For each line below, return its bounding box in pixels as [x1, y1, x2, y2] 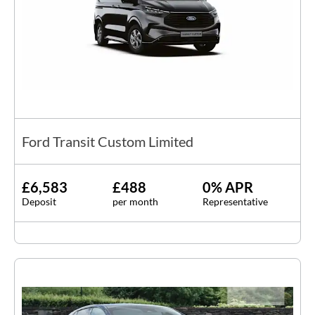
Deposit [22, 195, 56, 208]
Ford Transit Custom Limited [22, 133, 193, 150]
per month [112, 195, 158, 208]
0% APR [202, 179, 254, 196]
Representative [202, 195, 269, 208]
